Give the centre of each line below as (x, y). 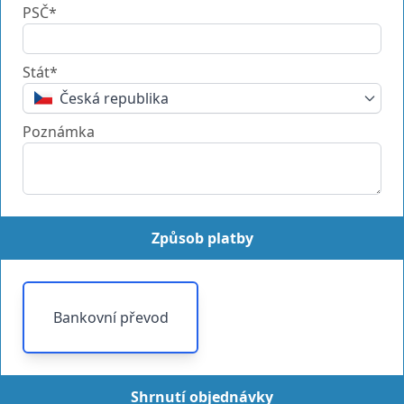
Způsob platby (202, 238)
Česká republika (114, 98)
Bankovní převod (110, 317)
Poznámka (59, 131)
